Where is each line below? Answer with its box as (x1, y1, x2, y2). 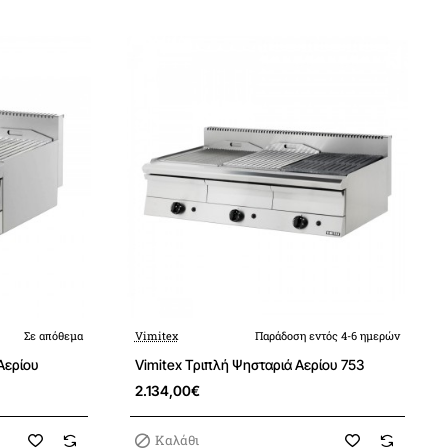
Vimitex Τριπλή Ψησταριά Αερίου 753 (134, 355, 364, 373)
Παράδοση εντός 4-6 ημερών (254, 327, 400, 343)
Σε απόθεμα (23, 327, 83, 343)
